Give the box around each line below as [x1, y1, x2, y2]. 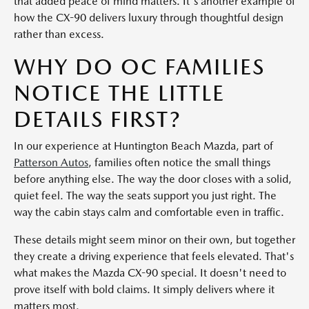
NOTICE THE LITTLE [14, 79, 225, 106]
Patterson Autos [14, 155, 88, 169]
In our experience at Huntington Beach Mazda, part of [14, 139, 273, 152]
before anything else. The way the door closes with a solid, [14, 172, 292, 186]
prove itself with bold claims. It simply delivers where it [14, 282, 275, 296]
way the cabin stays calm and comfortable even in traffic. [14, 205, 284, 219]
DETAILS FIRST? [14, 105, 181, 132]
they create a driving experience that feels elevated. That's [14, 249, 294, 263]
